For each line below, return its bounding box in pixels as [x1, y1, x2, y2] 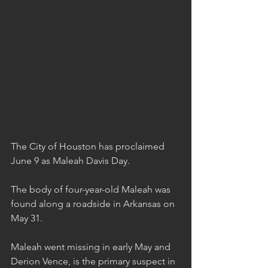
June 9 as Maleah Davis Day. [11, 155, 130, 167]
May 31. [11, 212, 42, 224]
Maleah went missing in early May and [11, 241, 173, 253]
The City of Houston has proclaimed [11, 141, 167, 153]
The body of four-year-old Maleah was [11, 184, 173, 196]
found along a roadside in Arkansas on [11, 198, 177, 210]
